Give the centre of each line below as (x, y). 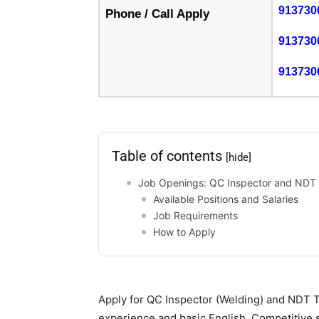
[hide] (239, 158)
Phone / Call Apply (157, 14)
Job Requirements (195, 216)
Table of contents (169, 156)
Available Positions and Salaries (226, 199)
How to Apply (184, 232)
